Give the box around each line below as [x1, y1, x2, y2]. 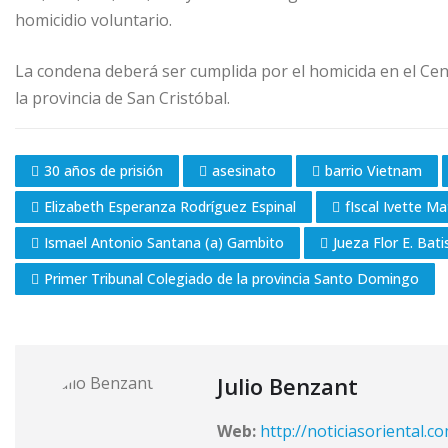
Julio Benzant [217, 370, 358, 401]
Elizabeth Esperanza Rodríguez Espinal [44, 196, 296, 216]
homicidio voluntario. [15, 9, 172, 32]
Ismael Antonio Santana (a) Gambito [44, 232, 284, 252]
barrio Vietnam [325, 160, 422, 180]
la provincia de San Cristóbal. [15, 87, 230, 110]
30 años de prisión [44, 160, 163, 180]
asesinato [212, 160, 276, 180]
